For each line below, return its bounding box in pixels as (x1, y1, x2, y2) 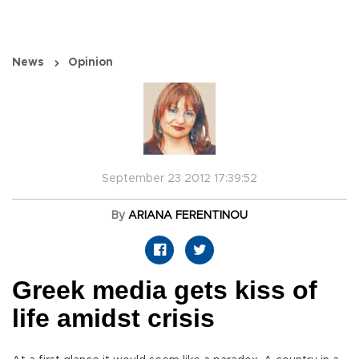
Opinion (68, 57, 113, 69)
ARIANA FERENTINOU (128, 210, 248, 222)
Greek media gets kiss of (12, 276, 317, 305)
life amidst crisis (12, 304, 215, 333)
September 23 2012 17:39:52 (102, 173, 257, 185)
